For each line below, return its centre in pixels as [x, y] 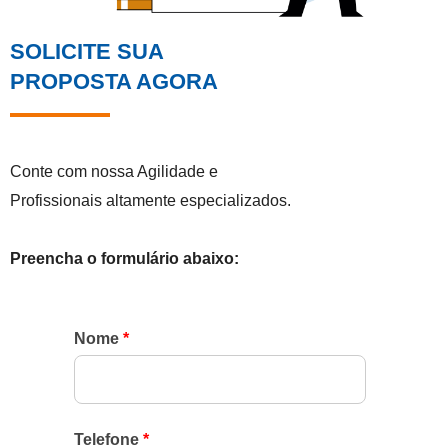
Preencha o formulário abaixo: [124, 258]
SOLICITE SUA [87, 51]
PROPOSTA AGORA [114, 81]
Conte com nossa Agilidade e [114, 171]
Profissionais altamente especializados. [150, 200]
